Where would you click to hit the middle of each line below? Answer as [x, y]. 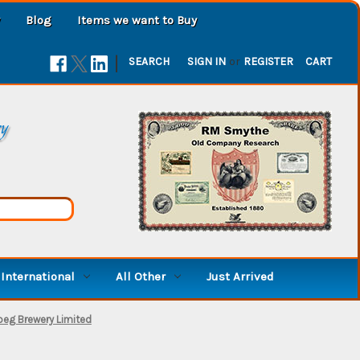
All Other [140, 276]
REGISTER [269, 61]
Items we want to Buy [137, 20]
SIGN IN [207, 61]
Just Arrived [240, 276]
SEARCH [149, 61]
